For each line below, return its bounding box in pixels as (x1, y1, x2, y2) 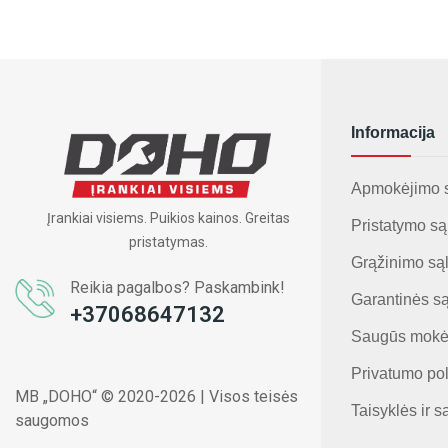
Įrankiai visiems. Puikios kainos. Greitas (46, 210, 290, 227)
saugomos (15, 411, 89, 431)
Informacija (351, 124, 435, 141)
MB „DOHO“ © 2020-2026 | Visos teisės (15, 387, 298, 407)
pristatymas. (128, 234, 208, 251)
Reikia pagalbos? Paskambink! (70, 278, 285, 298)
